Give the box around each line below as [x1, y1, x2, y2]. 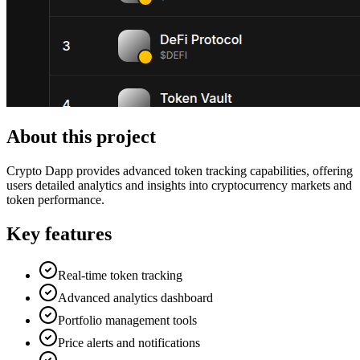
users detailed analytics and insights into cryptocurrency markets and [6, 178, 352, 192]
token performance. [6, 192, 104, 207]
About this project [6, 125, 156, 147]
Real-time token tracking [58, 268, 182, 283]
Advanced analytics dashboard [58, 291, 213, 305]
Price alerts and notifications [58, 336, 200, 350]
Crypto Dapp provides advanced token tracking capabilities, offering [6, 163, 353, 178]
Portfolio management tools [58, 313, 197, 328]
